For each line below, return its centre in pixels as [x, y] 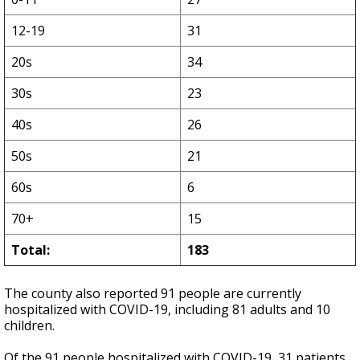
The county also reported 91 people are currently [153, 294]
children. [31, 326]
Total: [31, 250]
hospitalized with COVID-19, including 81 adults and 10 [167, 310]
